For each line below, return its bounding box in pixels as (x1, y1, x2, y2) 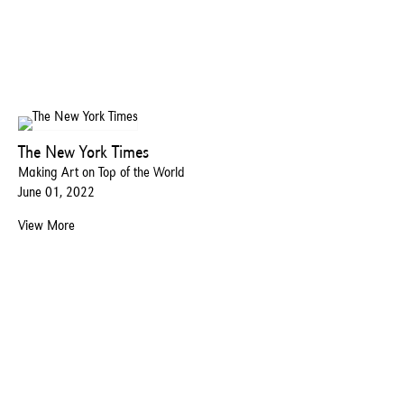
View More (18, 216, 75, 234)
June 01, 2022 (18, 182, 95, 200)
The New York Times (18, 140, 149, 162)
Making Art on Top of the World (18, 162, 185, 180)
